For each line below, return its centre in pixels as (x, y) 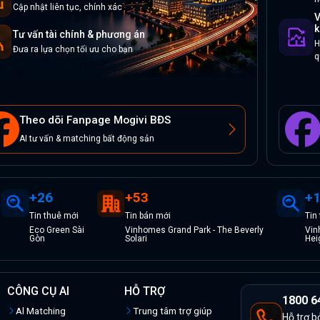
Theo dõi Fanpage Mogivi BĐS (95, 120)
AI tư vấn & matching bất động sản (87, 139)
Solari (136, 239)
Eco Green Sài (57, 230)
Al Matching (41, 311)
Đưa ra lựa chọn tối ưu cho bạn (73, 49)
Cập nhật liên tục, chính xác (67, 7)
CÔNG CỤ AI (38, 291)
